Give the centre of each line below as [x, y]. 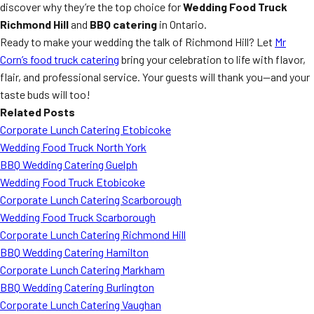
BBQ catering [123, 24]
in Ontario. [182, 24]
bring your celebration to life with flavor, [212, 59]
